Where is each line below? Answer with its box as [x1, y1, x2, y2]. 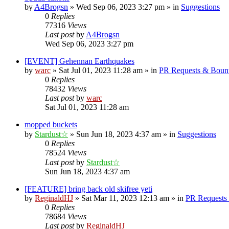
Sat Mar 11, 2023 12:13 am [81, 193, 169, 202]
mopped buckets [25, 120, 77, 129]
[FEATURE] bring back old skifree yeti [25, 184, 152, 193]
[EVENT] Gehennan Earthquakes [25, 56, 134, 65]
